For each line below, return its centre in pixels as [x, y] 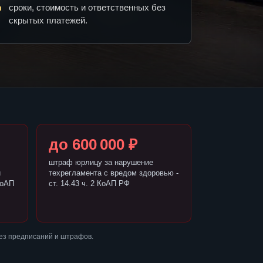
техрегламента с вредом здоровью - [113, 173]
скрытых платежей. [48, 21]
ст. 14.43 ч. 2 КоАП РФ [89, 184]
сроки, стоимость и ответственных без [87, 8]
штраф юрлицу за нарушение [101, 163]
